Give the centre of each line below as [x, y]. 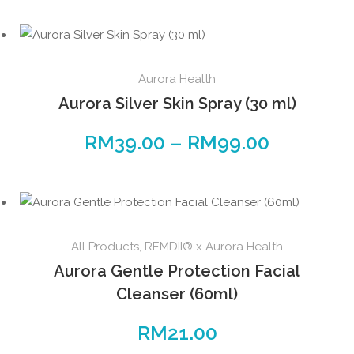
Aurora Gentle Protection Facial [177, 271]
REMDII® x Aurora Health [214, 247]
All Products [105, 247]
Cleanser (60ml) [177, 294]
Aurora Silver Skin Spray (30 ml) [177, 104]
